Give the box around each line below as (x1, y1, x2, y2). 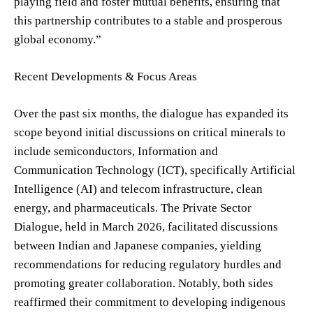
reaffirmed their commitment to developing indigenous (14, 295, 286, 309)
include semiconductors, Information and (14, 144, 218, 158)
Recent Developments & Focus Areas (14, 69, 197, 83)
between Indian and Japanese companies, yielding (14, 238, 261, 252)
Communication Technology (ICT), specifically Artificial (14, 163, 296, 177)
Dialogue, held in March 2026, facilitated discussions (14, 219, 278, 233)
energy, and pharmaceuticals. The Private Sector (14, 201, 252, 214)
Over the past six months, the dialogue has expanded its (14, 106, 289, 120)
